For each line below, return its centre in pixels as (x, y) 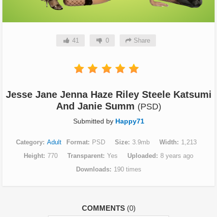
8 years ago (177, 156)
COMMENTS (104, 208)
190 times (127, 170)
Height (33, 156)
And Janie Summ (97, 106)
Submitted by (94, 121)
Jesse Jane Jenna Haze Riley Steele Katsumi (108, 95)
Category (29, 142)
